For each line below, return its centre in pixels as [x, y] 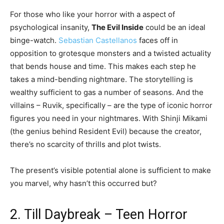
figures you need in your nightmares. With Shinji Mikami [109, 118]
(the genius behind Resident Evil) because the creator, [106, 131]
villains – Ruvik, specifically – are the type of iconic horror [111, 105]
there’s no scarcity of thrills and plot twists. [85, 144]
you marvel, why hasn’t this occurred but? [83, 183]
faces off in [157, 40]
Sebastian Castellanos [98, 40]
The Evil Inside [117, 27]
